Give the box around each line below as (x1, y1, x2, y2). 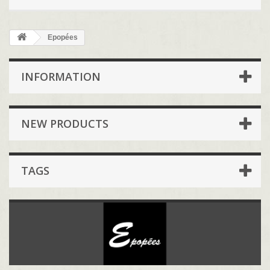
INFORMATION (21, 69, 101, 84)
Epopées (46, 33, 78, 42)
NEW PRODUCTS (21, 116, 108, 131)
